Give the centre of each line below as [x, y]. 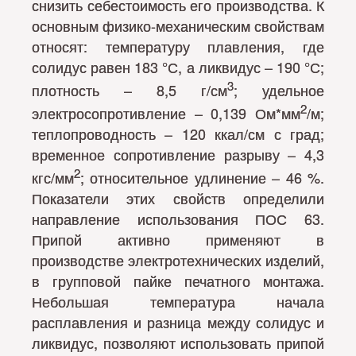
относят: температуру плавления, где [178, 46]
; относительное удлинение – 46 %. [202, 177]
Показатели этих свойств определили [178, 197]
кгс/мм [53, 177]
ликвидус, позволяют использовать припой [178, 342]
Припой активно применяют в [178, 239]
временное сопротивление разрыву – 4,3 [178, 154]
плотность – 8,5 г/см [130, 89]
